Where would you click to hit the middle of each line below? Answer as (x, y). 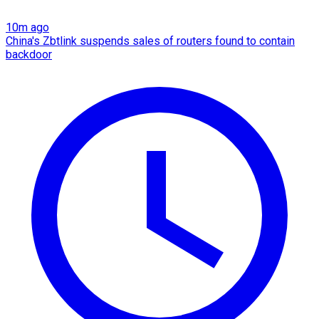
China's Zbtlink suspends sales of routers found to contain (150, 41)
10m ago (27, 28)
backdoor (29, 55)
